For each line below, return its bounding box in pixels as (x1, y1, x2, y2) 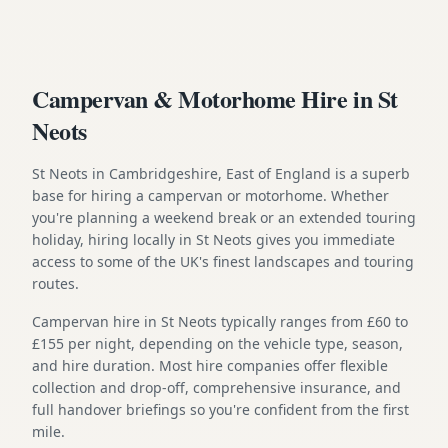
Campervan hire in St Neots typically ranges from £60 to (32, 311, 408, 331)
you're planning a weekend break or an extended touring (32, 207, 416, 227)
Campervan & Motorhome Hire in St (32, 80, 398, 116)
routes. (32, 273, 79, 293)
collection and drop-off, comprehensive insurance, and (32, 377, 401, 397)
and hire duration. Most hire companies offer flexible (32, 355, 388, 375)
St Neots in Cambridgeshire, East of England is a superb (32, 163, 410, 183)
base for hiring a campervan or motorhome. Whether (32, 185, 389, 205)
